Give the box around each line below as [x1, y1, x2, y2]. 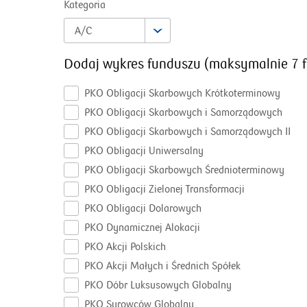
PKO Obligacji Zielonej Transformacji [84, 183, 245, 195]
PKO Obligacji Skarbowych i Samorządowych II [84, 125, 291, 138]
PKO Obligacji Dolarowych [84, 202, 201, 214]
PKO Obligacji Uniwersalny [84, 145, 204, 157]
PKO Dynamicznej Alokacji [84, 221, 200, 234]
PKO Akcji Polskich [84, 241, 166, 253]
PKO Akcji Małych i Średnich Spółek [84, 260, 241, 272]
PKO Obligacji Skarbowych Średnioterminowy [84, 164, 284, 176]
